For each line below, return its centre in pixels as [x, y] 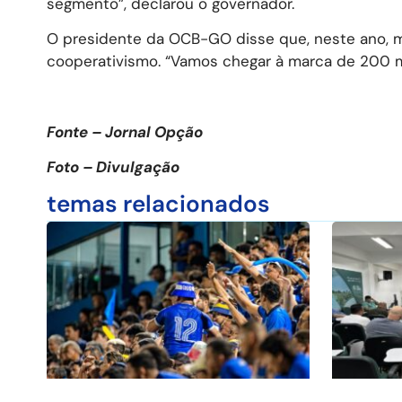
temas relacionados [158, 203]
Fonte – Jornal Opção [125, 131]
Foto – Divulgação [113, 167]
